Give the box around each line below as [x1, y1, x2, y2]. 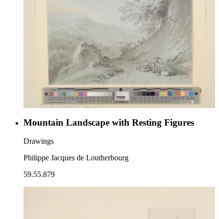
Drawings [23, 137, 54, 146]
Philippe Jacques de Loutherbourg [23, 153, 129, 162]
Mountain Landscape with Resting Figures [23, 117, 194, 128]
